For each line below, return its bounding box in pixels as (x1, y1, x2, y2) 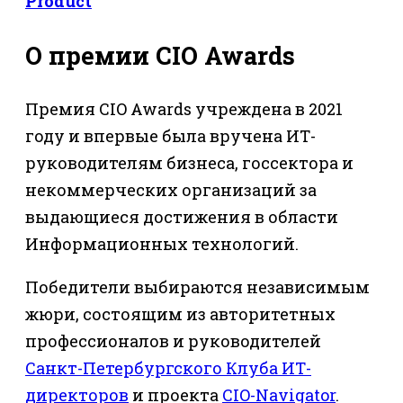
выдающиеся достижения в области (25, 206, 338, 228)
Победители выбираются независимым (25, 276, 370, 299)
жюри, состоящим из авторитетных (25, 303, 336, 326)
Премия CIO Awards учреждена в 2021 (25, 98, 343, 121)
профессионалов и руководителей (25, 330, 321, 353)
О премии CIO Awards (25, 39, 295, 71)
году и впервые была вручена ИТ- (25, 125, 316, 148)
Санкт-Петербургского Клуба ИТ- (25, 357, 311, 380)
